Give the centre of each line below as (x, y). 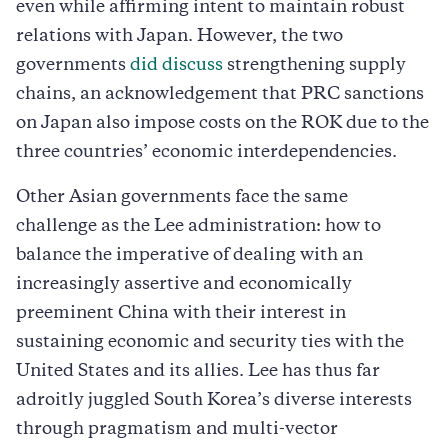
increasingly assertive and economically (184, 284)
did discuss (176, 65)
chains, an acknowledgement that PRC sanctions (220, 94)
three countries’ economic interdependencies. (208, 152)
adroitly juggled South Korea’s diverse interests (214, 400)
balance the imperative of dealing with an (189, 255)
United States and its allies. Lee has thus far (198, 371)
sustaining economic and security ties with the (210, 342)
